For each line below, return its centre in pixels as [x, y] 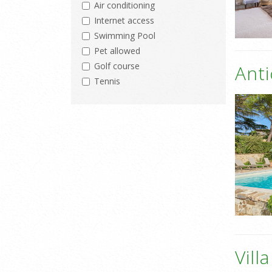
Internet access [124, 21]
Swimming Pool [125, 36]
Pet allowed [117, 51]
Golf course [117, 66]
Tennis [107, 81]
